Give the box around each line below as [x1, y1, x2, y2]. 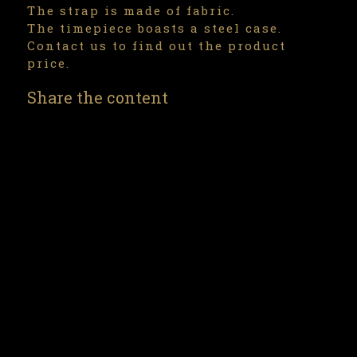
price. [27, 55, 70, 71]
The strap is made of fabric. [27, 2, 235, 18]
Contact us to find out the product [27, 37, 286, 53]
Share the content [27, 87, 168, 108]
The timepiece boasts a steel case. [27, 20, 282, 36]
